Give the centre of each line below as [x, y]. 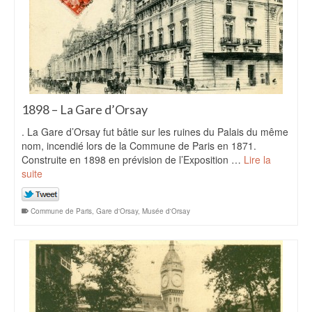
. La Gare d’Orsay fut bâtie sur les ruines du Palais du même [155, 132]
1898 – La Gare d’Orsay [85, 109]
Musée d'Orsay [166, 211]
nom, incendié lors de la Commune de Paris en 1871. [139, 146]
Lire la [257, 159]
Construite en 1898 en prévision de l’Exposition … [133, 159]
